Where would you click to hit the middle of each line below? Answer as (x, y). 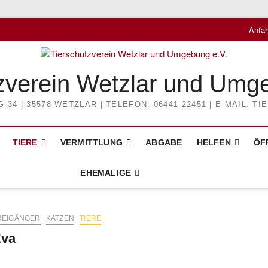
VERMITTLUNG (92, 142)
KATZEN (60, 218)
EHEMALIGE (106, 173)
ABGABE (164, 142)
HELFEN (214, 142)
